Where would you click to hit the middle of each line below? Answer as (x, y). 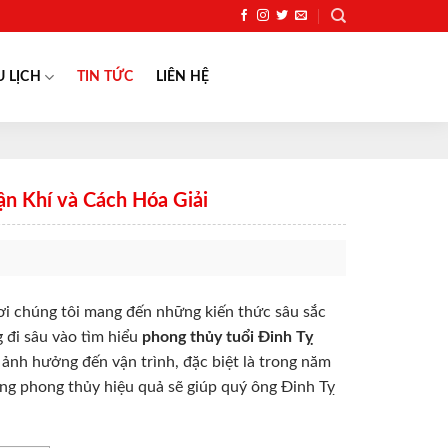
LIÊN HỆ (182, 76)
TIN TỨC (105, 76)
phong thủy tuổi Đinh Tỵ (227, 337)
